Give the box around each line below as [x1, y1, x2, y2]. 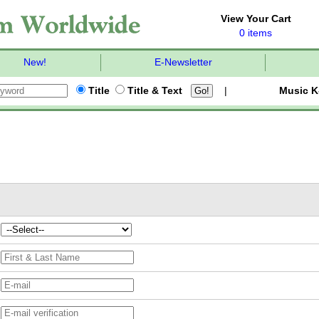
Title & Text [125, 85, 183, 96]
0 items [239, 28, 272, 38]
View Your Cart [220, 14, 291, 24]
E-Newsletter [154, 57, 212, 68]
